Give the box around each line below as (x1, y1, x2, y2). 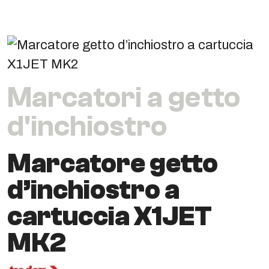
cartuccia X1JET (7, 201, 212, 232)
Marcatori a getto (7, 80, 240, 114)
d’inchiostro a (7, 174, 180, 205)
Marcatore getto (7, 148, 218, 179)
